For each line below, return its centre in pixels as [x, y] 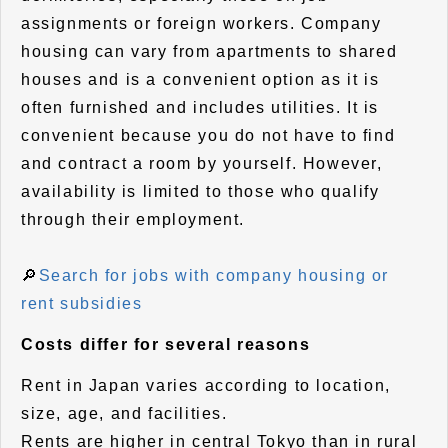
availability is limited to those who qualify [200, 191]
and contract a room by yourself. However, [202, 163]
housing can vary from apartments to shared [209, 51]
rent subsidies [82, 303]
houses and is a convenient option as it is [200, 79]
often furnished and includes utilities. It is [200, 107]
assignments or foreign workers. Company [201, 23]
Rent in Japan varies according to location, [206, 386]
